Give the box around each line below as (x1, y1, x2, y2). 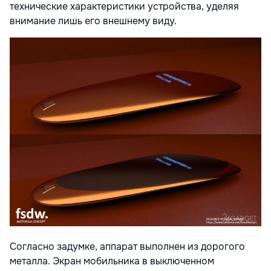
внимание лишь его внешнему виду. (10, 15, 177, 28)
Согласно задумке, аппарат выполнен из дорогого (10, 240, 245, 253)
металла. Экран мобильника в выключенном (10, 255, 214, 268)
